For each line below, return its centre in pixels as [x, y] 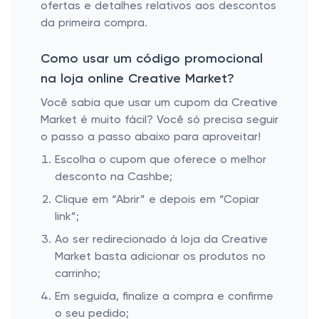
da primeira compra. [94, 23]
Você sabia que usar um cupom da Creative [159, 103]
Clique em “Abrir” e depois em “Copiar [157, 200]
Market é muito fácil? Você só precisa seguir [159, 120]
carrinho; [78, 274]
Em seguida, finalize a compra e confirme [164, 297]
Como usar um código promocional [152, 59]
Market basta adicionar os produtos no [160, 257]
